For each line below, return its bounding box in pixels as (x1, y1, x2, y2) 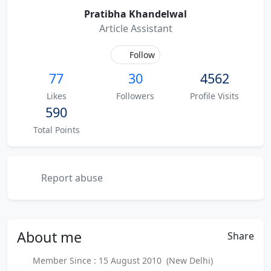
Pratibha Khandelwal (84, 7, 187, 21)
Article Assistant (99, 22, 172, 35)
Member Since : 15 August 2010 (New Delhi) (27, 255, 213, 266)
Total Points (33, 124, 80, 135)
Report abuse (39, 171, 103, 184)
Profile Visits (190, 90, 240, 102)
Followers (116, 90, 155, 102)
